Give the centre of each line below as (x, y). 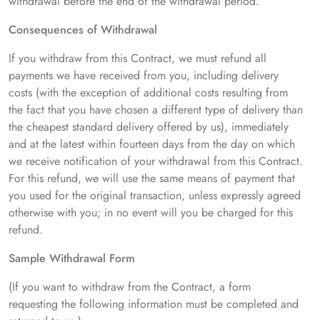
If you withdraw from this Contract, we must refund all (137, 59)
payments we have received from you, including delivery (144, 76)
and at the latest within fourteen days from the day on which (152, 144)
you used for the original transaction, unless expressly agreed (155, 196)
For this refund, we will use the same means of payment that (152, 179)
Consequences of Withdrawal (83, 30)
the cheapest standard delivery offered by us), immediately (149, 127)
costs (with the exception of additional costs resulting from (148, 93)
